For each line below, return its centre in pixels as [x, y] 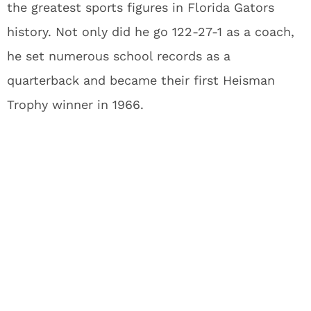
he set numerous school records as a [119, 56]
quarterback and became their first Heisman [141, 80]
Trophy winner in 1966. [75, 104]
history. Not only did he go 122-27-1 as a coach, [151, 32]
